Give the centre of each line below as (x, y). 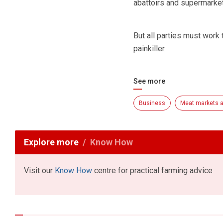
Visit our (39, 171)
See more (149, 81)
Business (152, 103)
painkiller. (149, 49)
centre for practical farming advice (152, 171)
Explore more (51, 142)
